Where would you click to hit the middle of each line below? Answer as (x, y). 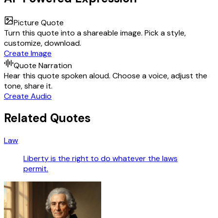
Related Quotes (47, 118)
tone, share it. (28, 86)
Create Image (28, 53)
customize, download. (43, 43)
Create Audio (28, 96)
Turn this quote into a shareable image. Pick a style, (95, 33)
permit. (36, 169)
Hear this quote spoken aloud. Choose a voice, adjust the (106, 75)
